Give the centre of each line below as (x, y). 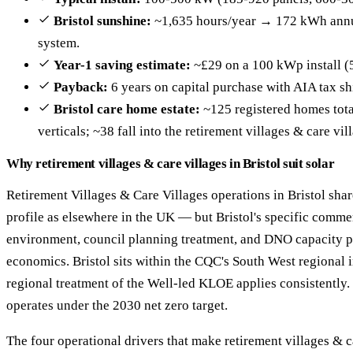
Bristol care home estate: (127, 110)
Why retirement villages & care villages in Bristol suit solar (171, 164)
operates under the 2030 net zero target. (117, 306)
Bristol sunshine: (102, 21)
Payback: (81, 87)
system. (59, 43)
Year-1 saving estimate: (122, 65)
